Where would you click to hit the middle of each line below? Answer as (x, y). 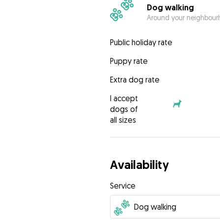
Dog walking (170, 7)
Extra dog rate (135, 80)
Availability (139, 165)
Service (123, 186)
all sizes (123, 120)
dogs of (124, 109)
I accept (124, 98)
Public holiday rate (141, 42)
